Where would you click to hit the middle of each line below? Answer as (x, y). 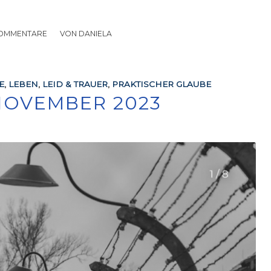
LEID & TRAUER (75, 84)
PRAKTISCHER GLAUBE (161, 84)
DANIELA (96, 34)
